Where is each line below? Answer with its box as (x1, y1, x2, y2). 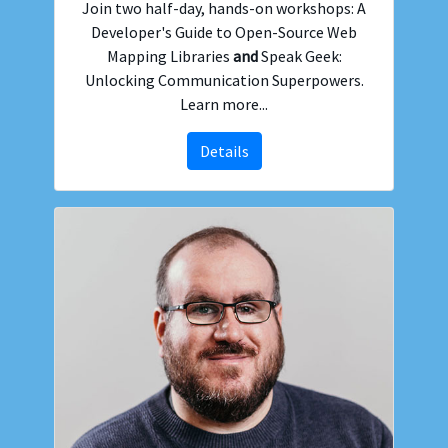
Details (199, 141, 249, 162)
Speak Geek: (257, 46, 342, 67)
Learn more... (180, 94, 268, 115)
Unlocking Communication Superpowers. (84, 70, 364, 91)
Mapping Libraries (106, 46, 233, 67)
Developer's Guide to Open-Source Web (91, 22, 357, 43)
